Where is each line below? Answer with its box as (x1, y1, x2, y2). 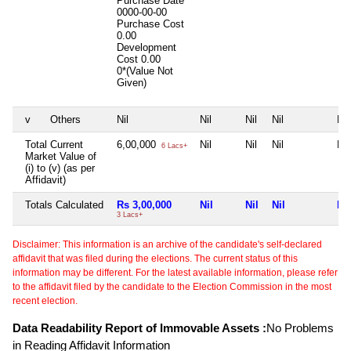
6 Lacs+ (159, 141, 187, 150)
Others (50, 113, 81, 125)
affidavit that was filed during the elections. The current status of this (13, 252, 298, 264)
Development (117, 41, 176, 53)
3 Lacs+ (117, 210, 143, 219)
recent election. (13, 295, 78, 306)
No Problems (266, 320, 334, 335)
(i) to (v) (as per (25, 161, 95, 174)
